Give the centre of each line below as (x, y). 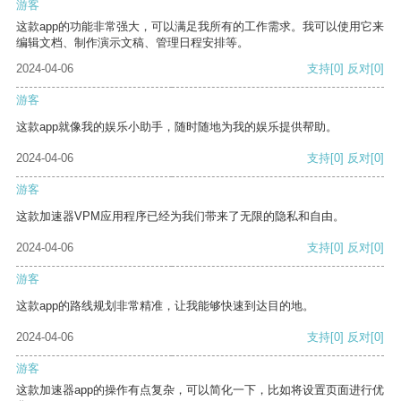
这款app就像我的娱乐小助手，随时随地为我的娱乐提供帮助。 (177, 127)
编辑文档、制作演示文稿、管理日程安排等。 (132, 43)
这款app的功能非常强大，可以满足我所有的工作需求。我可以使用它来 (200, 27)
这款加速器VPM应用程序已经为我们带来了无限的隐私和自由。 (180, 217)
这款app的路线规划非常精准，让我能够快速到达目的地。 (165, 306)
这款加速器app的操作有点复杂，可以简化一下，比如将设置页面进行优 (200, 390)
